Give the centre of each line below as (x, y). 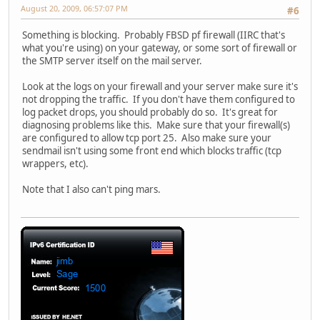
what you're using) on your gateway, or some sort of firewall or (160, 48)
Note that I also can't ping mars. (91, 190)
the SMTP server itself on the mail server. (112, 61)
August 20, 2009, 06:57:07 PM (74, 9)
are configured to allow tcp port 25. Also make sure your (147, 138)
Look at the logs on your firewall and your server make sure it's (160, 87)
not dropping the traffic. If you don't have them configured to (159, 100)
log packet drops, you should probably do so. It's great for (150, 112)
